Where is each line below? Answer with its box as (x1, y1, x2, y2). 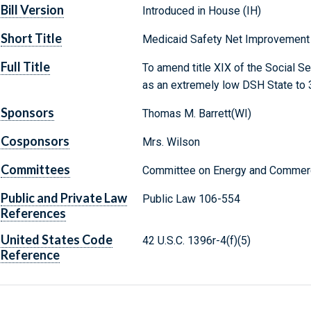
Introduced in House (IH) (142, 4, 261, 18)
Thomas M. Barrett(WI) (142, 107, 251, 121)
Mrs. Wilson (142, 135, 200, 149)
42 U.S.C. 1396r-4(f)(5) (142, 234, 251, 248)
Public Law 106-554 (142, 192, 240, 206)
